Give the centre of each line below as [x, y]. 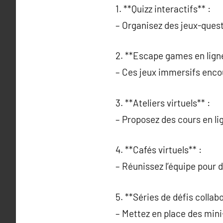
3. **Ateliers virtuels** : [163, 103]
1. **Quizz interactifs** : [163, 8]
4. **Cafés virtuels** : [159, 150]
